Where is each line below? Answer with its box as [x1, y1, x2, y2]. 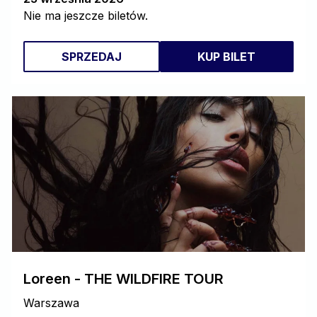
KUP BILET [197, 50, 256, 64]
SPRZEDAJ [61, 50, 122, 64]
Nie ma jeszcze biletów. [23, 8, 148, 23]
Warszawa [23, 296, 79, 310]
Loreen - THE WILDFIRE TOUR [23, 270, 224, 287]
